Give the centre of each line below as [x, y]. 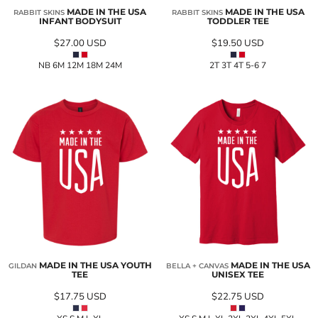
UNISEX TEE [238, 274]
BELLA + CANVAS [197, 265]
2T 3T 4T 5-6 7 [238, 65]
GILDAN [22, 265]
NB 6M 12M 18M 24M [80, 65]
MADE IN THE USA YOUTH [95, 265]
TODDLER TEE [238, 21]
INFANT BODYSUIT [80, 21]
